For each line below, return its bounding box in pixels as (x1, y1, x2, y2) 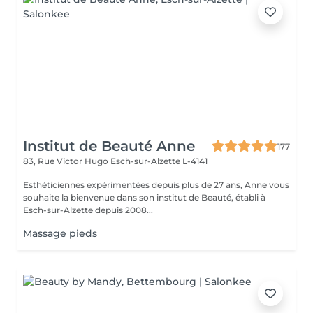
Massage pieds (23, 227, 97, 240)
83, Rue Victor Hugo (23, 156, 110, 166)
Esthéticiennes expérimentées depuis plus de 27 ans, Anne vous (23, 180, 289, 190)
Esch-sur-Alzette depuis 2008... (23, 205, 153, 215)
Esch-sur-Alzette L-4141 (110, 156, 208, 166)
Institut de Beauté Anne (23, 138, 195, 154)
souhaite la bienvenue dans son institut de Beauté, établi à (23, 192, 265, 203)
